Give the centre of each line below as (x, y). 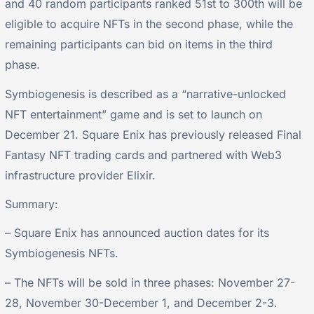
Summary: (32, 204)
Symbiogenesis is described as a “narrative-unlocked (146, 94)
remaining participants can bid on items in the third (139, 45)
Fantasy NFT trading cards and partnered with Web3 (144, 155)
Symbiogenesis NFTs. (62, 253)
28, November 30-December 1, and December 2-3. (142, 302)
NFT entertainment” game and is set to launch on (134, 114)
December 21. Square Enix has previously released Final (153, 134)
